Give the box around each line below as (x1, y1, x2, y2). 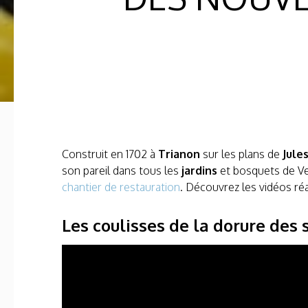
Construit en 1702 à (62, 147, 158, 162)
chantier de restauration (62, 180, 180, 195)
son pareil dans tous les (62, 164, 179, 178)
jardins (179, 164, 217, 178)
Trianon (158, 147, 200, 162)
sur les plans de (200, 147, 283, 162)
